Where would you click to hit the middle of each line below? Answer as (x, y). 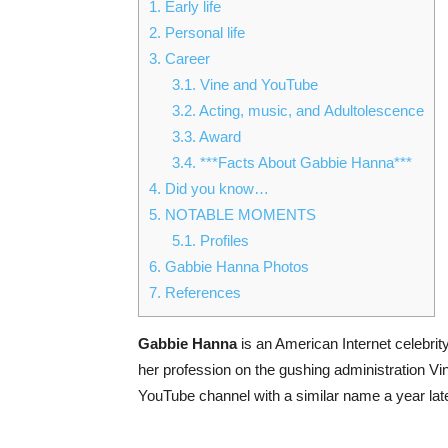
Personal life (203, 33)
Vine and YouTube (256, 85)
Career (187, 59)
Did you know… (215, 189)
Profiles (222, 241)
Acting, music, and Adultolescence (309, 111)
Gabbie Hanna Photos (235, 267)
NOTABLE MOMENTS (238, 215)
